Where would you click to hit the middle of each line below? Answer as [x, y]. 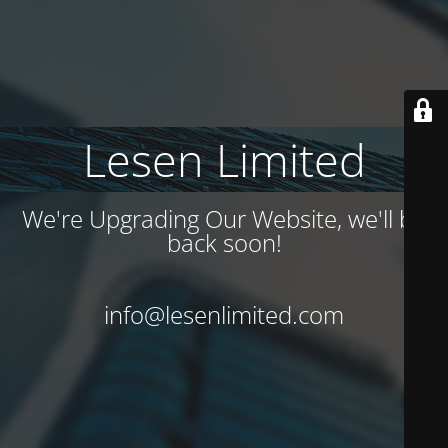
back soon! [224, 242]
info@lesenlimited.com [224, 314]
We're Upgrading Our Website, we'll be [224, 218]
